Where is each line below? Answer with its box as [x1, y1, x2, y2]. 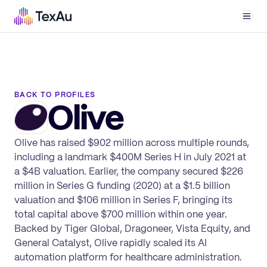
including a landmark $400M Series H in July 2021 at [14, 150, 246, 163]
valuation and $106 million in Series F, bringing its [14, 193, 232, 206]
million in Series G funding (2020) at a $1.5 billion [14, 179, 230, 192]
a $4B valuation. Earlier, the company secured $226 [14, 164, 243, 178]
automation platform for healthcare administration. [14, 250, 242, 263]
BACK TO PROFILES [14, 89, 96, 100]
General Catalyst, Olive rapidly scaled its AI [14, 236, 207, 249]
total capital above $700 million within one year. [14, 207, 227, 221]
